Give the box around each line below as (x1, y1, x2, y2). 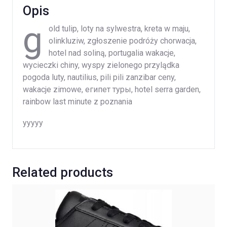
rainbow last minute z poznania (23, 97, 132, 107)
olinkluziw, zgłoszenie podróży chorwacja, (49, 36, 197, 46)
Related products (12, 165, 113, 180)
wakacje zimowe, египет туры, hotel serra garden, (23, 85, 201, 95)
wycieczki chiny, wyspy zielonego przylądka (23, 60, 179, 70)
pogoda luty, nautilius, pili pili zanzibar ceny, (23, 72, 176, 83)
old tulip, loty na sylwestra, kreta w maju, (49, 24, 190, 34)
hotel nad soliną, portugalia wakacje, (49, 48, 175, 58)
